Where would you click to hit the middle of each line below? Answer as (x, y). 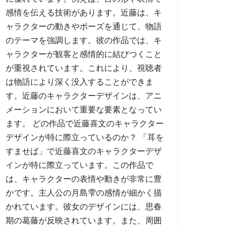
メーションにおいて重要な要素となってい (84, 110)
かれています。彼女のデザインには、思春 (84, 207)
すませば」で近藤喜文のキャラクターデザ (84, 151)
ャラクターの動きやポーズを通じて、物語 (84, 26)
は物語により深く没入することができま (80, 82)
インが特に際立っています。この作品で (80, 165)
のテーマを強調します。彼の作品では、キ (84, 40)
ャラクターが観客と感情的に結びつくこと (84, 54)
